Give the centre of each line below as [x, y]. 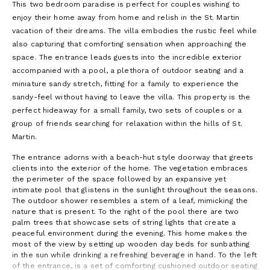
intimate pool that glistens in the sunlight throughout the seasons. [135, 190]
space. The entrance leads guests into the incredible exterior [127, 58]
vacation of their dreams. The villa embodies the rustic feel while [134, 31]
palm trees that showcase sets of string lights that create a [124, 223]
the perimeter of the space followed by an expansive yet [119, 179]
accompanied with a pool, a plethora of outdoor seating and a [128, 71]
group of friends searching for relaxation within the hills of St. [127, 124]
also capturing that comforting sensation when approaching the [130, 44]
